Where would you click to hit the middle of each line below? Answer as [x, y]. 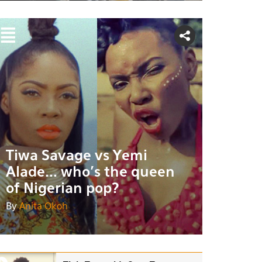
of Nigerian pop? [63, 189]
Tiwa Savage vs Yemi [77, 156]
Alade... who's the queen [90, 172]
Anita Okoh [44, 207]
